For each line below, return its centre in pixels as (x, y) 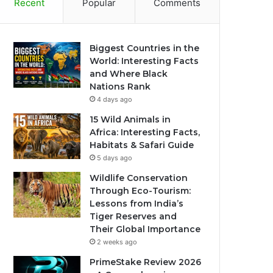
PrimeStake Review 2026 (146, 262)
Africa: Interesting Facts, (145, 132)
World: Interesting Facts (144, 61)
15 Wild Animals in (130, 119)
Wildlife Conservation (139, 178)
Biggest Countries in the (145, 48)
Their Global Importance (145, 229)
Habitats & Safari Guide (142, 145)
